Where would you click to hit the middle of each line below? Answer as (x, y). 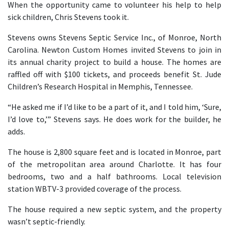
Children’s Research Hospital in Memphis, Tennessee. (100, 86)
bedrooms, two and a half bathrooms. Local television (114, 176)
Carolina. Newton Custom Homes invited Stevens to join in (114, 50)
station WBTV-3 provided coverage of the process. (95, 189)
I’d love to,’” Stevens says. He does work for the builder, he (114, 119)
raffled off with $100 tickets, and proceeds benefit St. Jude (114, 74)
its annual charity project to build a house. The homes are (114, 62)
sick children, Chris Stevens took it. (68, 17)
